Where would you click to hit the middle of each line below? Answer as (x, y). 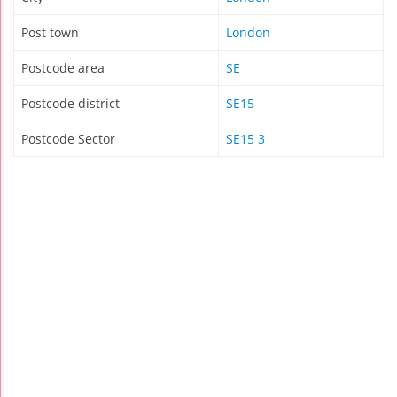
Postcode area (63, 68)
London (248, 33)
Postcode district (70, 104)
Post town (50, 33)
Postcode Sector (68, 139)
